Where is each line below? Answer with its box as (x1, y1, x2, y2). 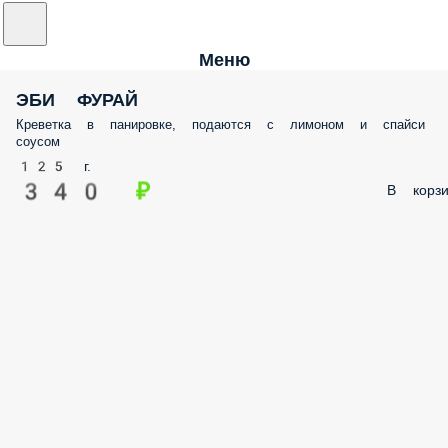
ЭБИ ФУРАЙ (16, 87, 144, 111)
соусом (16, 132, 61, 150)
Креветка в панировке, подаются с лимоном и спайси (16, 115, 440, 133)
